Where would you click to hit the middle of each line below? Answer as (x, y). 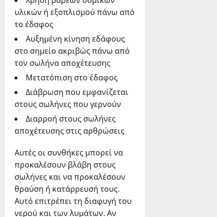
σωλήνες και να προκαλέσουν (70, 177)
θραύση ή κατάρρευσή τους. (67, 189)
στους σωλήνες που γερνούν (68, 104)
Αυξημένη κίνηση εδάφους (75, 39)
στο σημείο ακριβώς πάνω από (72, 51)
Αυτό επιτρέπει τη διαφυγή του (73, 201)
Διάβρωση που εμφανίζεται (77, 92)
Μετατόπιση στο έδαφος (72, 78)
